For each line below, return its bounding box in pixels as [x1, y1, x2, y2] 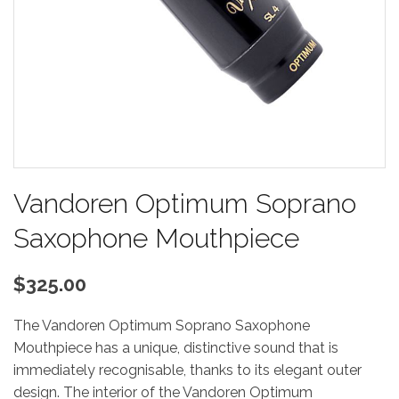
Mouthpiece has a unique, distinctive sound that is [13, 339, 338, 356]
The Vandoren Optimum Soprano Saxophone [13, 317, 310, 334]
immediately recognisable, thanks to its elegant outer [13, 362, 362, 379]
